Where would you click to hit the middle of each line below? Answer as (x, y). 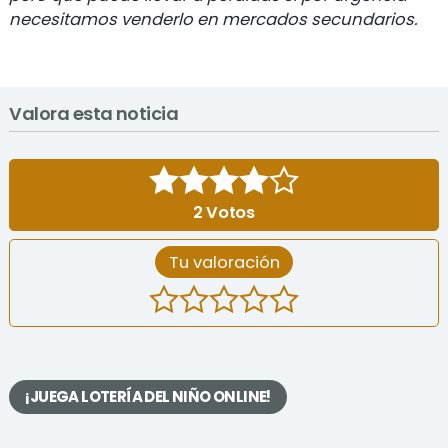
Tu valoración (224, 262)
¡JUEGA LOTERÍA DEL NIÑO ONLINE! (148, 397)
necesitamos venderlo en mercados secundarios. (213, 19)
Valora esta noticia (94, 113)
